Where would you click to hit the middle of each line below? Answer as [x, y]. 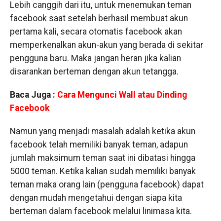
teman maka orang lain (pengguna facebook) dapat [107, 184]
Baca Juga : [32, 95]
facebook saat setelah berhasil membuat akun [99, 18]
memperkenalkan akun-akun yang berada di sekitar [106, 45]
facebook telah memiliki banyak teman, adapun [99, 145]
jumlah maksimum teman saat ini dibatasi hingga [102, 158]
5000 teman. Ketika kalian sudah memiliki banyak [103, 171]
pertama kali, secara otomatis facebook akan [96, 32]
